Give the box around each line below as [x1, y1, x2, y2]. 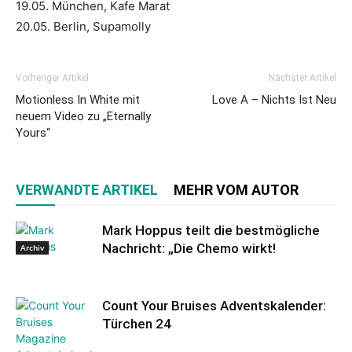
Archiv [20, 241, 44, 253]
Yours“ [16, 125, 50, 140]
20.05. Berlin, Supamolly [16, 18, 151, 34]
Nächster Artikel [269, 71, 336, 83]
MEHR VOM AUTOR [174, 181, 299, 198]
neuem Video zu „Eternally [16, 108, 151, 123]
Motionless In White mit [16, 92, 140, 107]
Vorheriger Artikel [16, 71, 89, 83]
